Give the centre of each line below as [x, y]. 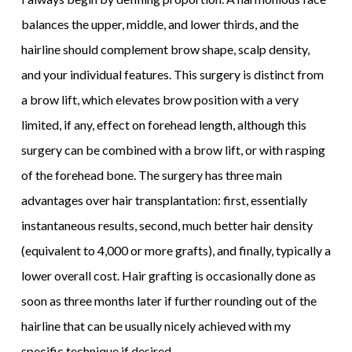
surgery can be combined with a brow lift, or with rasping [173, 149]
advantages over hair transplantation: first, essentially [164, 200]
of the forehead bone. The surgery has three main [151, 174]
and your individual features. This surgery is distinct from [172, 74]
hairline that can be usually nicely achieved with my [156, 325]
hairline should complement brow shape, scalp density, [165, 49]
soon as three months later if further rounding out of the [169, 300]
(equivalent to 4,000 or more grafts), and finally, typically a [176, 250]
